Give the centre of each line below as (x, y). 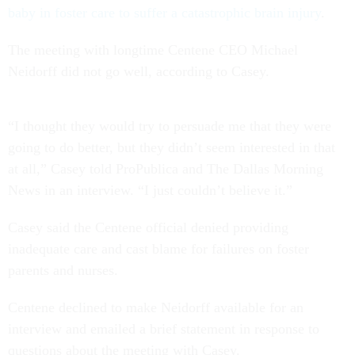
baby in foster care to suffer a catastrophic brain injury (164, 12)
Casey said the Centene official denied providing (148, 227)
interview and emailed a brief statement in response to (164, 328)
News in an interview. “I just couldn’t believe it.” (150, 190)
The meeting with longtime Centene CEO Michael (153, 50)
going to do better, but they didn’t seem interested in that (172, 147)
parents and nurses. (63, 270)
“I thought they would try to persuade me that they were (170, 126)
